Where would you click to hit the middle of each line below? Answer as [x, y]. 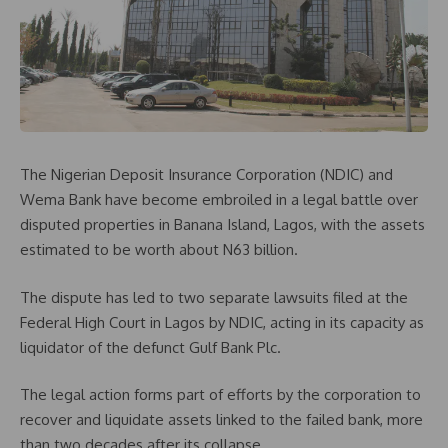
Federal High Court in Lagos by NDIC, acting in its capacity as [222, 322]
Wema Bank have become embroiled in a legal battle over [219, 200]
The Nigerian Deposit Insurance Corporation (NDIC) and [206, 175]
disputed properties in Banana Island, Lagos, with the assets [222, 225]
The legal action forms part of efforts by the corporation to [220, 395]
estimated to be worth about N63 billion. [159, 250]
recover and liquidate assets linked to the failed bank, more [221, 420]
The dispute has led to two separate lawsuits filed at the [214, 297]
